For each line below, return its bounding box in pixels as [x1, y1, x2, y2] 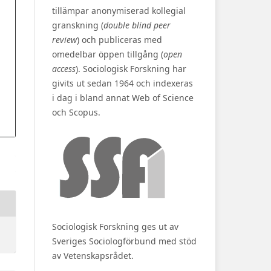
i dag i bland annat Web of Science [52, 91, 194, 103]
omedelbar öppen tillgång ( [52, 48, 163, 60]
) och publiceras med [77, 33, 162, 45]
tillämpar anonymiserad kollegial [52, 4, 186, 16]
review [52, 33, 77, 45]
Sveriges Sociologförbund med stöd [52, 235, 197, 247]
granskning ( [52, 19, 103, 31]
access [52, 62, 76, 74]
